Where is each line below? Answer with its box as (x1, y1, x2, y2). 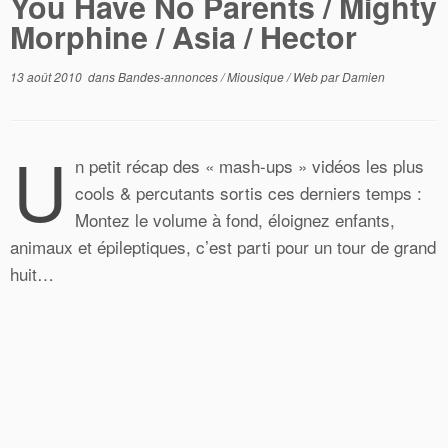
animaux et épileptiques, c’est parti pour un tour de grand (10, 234, 436, 259)
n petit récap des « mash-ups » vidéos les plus (75, 153, 424, 178)
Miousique (227, 68, 287, 85)
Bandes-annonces (118, 68, 221, 85)
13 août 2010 (10, 68, 82, 85)
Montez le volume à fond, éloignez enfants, (75, 207, 395, 232)
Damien (342, 68, 385, 85)
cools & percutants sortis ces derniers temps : (75, 180, 422, 205)
